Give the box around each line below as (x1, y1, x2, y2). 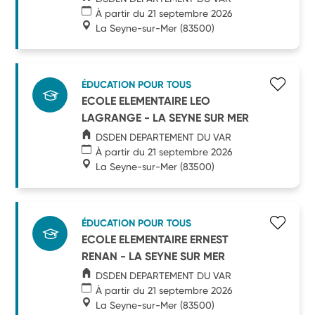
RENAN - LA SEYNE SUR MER (82, 249, 226, 263)
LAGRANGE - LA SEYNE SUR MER (82, 110, 250, 124)
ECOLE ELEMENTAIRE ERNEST (82, 232, 229, 246)
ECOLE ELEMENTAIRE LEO (82, 94, 211, 108)
